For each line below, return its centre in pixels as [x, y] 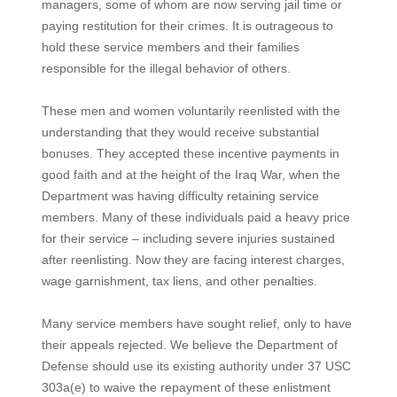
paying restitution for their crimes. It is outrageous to [187, 26]
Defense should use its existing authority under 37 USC [196, 366]
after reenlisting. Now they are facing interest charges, [193, 260]
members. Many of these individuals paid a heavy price [195, 217]
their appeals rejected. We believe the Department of [189, 345]
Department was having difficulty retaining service [180, 196]
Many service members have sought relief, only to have [196, 323]
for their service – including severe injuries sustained [188, 238]
